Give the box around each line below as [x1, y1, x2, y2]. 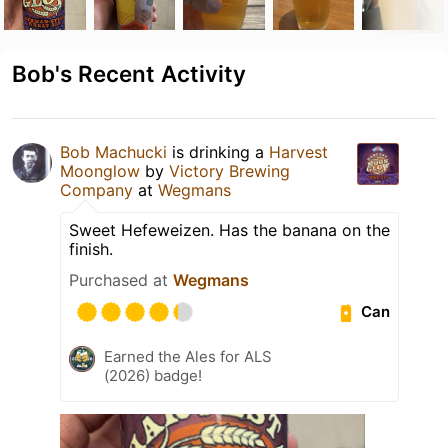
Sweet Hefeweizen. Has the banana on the [69, 219, 390, 240]
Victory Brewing [169, 160, 290, 181]
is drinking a [167, 141, 269, 162]
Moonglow [60, 160, 140, 181]
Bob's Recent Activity [12, 59, 246, 87]
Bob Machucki [60, 141, 167, 162]
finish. [69, 238, 113, 259]
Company [60, 179, 133, 200]
